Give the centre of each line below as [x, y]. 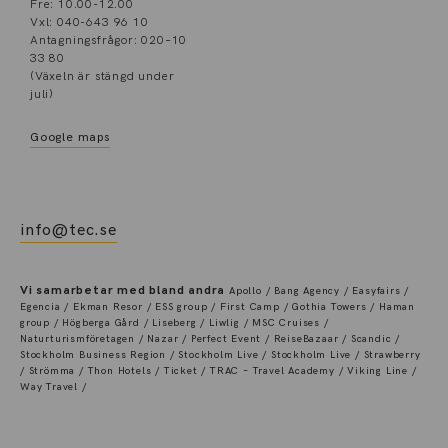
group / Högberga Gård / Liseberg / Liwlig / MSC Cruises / [174, 322]
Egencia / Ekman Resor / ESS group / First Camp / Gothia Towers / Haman [217, 306]
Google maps [70, 137]
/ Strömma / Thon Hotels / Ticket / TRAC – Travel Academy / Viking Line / [218, 370]
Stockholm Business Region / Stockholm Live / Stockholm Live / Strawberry [220, 354]
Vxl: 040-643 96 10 [89, 22]
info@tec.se [68, 230]
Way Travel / [53, 386]
